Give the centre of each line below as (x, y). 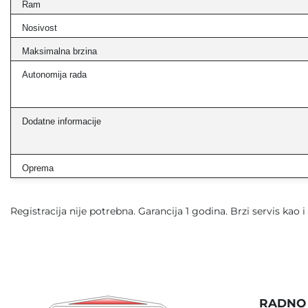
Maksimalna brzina (59, 51)
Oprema (38, 168)
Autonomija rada (54, 75)
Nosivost (40, 28)
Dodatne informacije (62, 121)
